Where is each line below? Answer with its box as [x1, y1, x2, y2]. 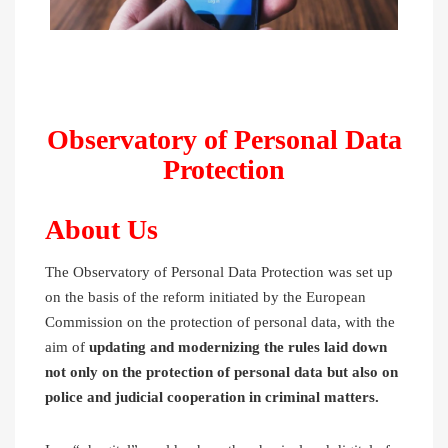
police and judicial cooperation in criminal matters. [45, 389, 379, 406]
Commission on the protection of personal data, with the [45, 314, 395, 331]
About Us [45, 214, 158, 246]
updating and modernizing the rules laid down [89, 339, 387, 356]
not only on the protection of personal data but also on [45, 364, 398, 381]
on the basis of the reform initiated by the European [45, 289, 366, 306]
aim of [45, 339, 89, 356]
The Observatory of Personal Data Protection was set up [45, 264, 393, 281]
